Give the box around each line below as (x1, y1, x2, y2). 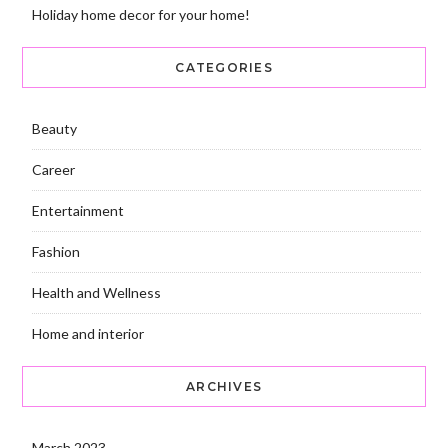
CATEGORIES (175, 60, 273, 76)
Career (31, 161, 75, 179)
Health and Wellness (31, 284, 161, 302)
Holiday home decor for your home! (31, 6, 250, 24)
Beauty (31, 120, 77, 138)
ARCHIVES (186, 379, 262, 395)
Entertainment (31, 202, 124, 220)
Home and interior (31, 325, 144, 343)
